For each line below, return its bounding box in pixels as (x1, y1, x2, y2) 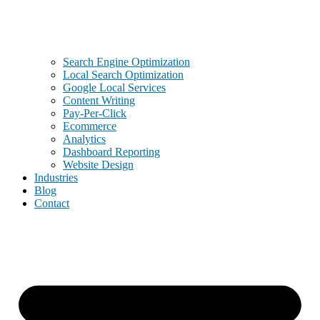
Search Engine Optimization (63, 56, 190, 69)
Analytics (63, 133, 106, 146)
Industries (34, 171, 78, 184)
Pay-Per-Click (63, 107, 126, 120)
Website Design (63, 159, 134, 171)
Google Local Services (63, 81, 166, 94)
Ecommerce (63, 120, 116, 133)
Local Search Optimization (63, 69, 184, 81)
